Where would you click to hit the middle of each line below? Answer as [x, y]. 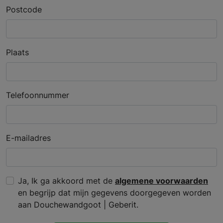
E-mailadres [28, 138]
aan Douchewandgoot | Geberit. [78, 205]
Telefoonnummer [38, 95]
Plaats [17, 53]
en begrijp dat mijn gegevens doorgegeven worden [114, 193]
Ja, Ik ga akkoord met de [66, 181]
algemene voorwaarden [162, 181]
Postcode [24, 10]
